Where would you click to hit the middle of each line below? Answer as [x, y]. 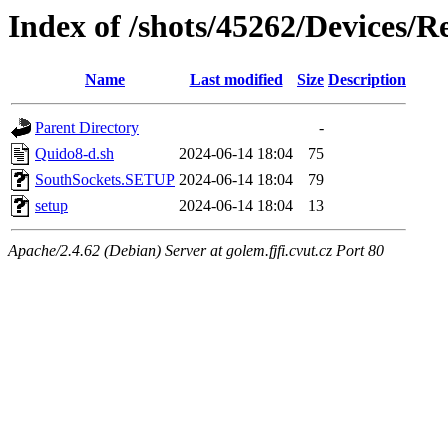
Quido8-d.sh [74, 154]
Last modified [236, 80]
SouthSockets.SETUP [105, 180]
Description [367, 80]
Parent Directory [87, 128]
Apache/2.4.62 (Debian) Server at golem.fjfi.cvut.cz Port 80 [196, 251]
